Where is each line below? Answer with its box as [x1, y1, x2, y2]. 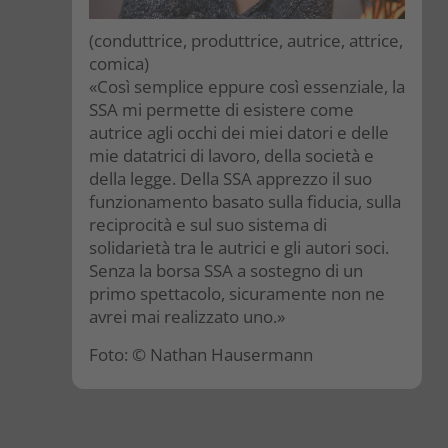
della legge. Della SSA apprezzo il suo [89, 167, 372, 191]
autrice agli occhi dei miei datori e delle [89, 121, 389, 145]
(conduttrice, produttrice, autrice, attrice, [89, 29, 403, 53]
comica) [89, 52, 149, 76]
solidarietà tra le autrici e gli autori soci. [89, 236, 389, 260]
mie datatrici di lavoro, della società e [89, 144, 374, 168]
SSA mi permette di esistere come [89, 98, 354, 122]
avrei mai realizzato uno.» [89, 305, 285, 329]
